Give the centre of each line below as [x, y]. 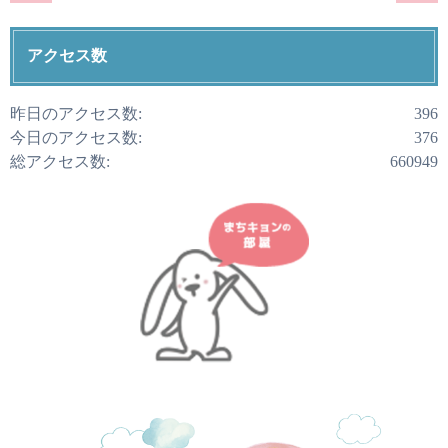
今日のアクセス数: [76, 137]
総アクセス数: [60, 161]
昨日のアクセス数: [76, 113]
